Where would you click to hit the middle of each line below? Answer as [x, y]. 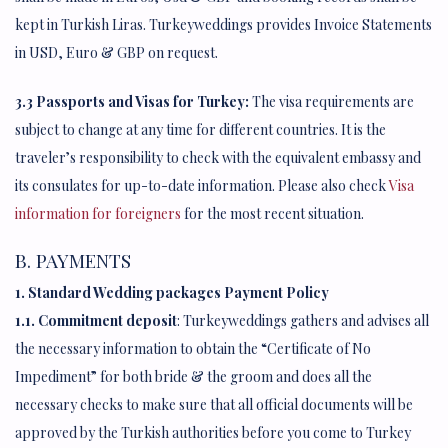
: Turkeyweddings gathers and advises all [303, 320]
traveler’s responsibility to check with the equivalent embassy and [218, 158]
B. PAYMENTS [73, 260]
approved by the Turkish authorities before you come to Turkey [213, 432]
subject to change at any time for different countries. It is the [200, 130]
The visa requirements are [331, 102]
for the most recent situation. [272, 214]
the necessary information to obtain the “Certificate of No [193, 348]
